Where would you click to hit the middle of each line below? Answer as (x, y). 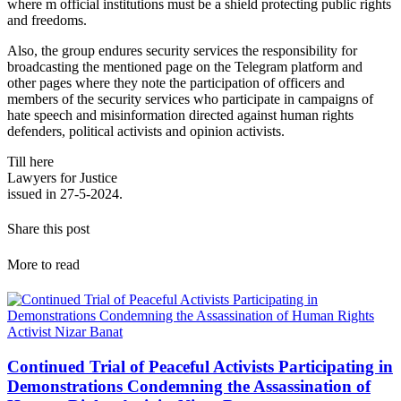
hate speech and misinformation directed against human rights (180, 115)
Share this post (48, 229)
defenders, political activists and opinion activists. (146, 132)
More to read (43, 264)
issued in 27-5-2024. (65, 194)
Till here (30, 162)
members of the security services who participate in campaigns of (190, 99)
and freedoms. (47, 21)
